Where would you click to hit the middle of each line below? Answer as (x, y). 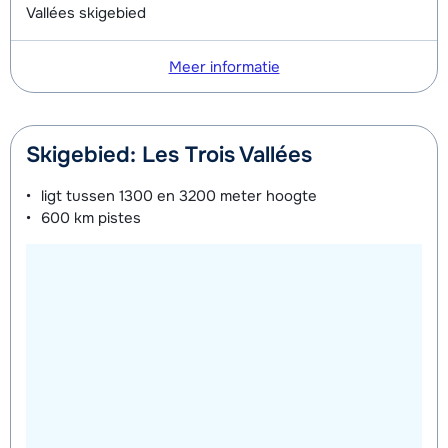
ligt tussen (80, 196)
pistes (117, 218)
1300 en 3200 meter (190, 196)
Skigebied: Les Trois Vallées (169, 155)
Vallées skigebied (86, 13)
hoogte (289, 196)
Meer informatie (224, 67)
